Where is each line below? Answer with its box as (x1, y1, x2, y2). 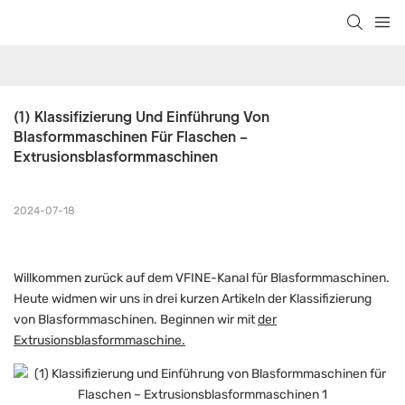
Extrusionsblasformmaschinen (14, 147, 218, 165)
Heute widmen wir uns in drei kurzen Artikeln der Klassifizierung (14, 291, 372, 307)
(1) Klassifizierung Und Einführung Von (14, 108, 269, 126)
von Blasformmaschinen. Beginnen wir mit (14, 312, 258, 328)
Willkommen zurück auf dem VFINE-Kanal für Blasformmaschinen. (14, 270, 390, 287)
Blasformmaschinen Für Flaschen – (14, 127, 248, 146)
